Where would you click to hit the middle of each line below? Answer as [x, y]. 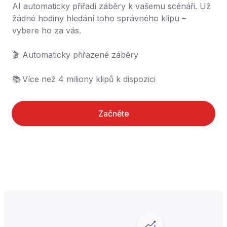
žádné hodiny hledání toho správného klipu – [99, 18]
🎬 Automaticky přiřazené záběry [15, 55]
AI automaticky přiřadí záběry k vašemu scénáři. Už [111, 6]
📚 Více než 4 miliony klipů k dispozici [89, 79]
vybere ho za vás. [47, 30]
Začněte [113, 113]
